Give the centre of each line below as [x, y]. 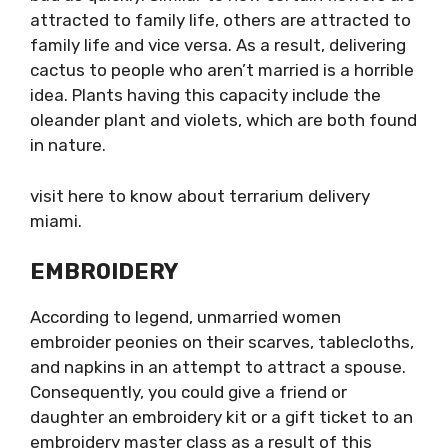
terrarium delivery [299, 195]
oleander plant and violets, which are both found [223, 120]
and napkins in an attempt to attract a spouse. [218, 367]
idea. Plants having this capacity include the [205, 95]
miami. [56, 220]
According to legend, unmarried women [185, 317]
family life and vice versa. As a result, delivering [218, 45]
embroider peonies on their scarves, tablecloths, [222, 342]
